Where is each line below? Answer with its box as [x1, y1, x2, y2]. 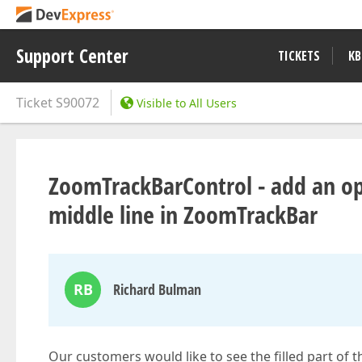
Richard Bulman [113, 280, 201, 299]
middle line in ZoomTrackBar [48, 198, 318, 231]
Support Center [16, 43, 128, 69]
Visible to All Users [137, 95, 237, 111]
